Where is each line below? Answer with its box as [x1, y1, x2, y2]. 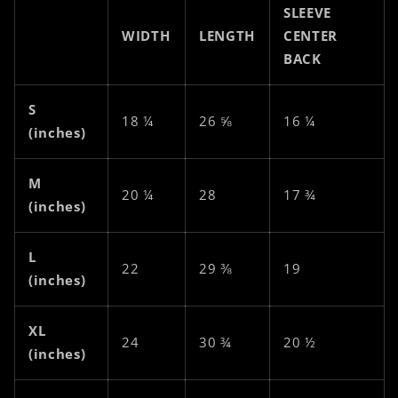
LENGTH [198, 27, 255, 46]
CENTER [283, 27, 338, 46]
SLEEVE [283, 4, 331, 23]
